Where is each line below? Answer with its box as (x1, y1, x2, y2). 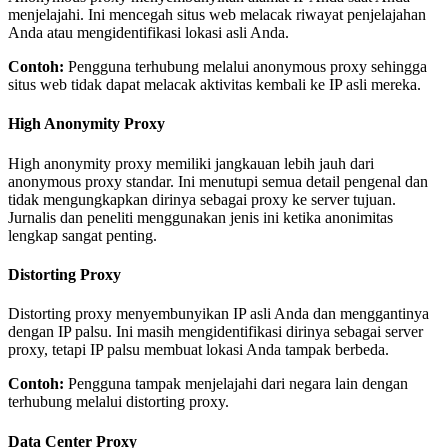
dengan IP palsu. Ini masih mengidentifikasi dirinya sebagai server (8, 323, 423, 341)
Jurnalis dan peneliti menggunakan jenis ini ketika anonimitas (8, 208, 393, 226)
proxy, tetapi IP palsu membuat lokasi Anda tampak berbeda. (8, 341, 389, 359)
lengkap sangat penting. (8, 226, 157, 244)
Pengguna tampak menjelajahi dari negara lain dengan (64, 375, 408, 393)
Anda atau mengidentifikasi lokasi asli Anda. (8, 24, 289, 42)
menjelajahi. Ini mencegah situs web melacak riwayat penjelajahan (8, 6, 426, 24)
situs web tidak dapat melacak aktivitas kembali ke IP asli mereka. (8, 76, 421, 94)
